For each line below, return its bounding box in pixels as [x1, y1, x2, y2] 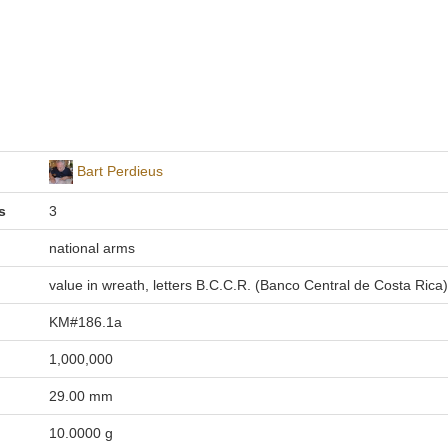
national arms [48, 240, 135, 256]
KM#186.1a [48, 314, 122, 330]
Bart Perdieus [76, 162, 163, 179]
